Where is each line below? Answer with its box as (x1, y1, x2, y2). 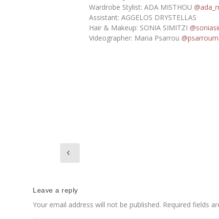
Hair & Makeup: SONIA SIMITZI (88, 22, 190, 32)
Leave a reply (33, 186, 78, 195)
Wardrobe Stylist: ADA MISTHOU (88, 2, 194, 12)
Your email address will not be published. (33, 200, 161, 210)
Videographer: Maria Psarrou (88, 33, 181, 43)
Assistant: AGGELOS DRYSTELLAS (88, 12, 197, 22)
